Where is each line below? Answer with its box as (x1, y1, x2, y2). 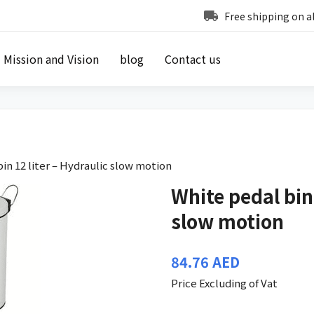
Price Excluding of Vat (171, 275, 278, 290)
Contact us (164, 50, 221, 67)
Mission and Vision (3, 50, 99, 67)
